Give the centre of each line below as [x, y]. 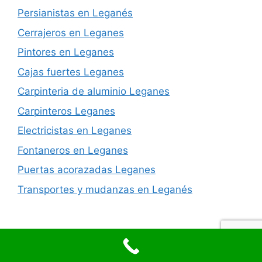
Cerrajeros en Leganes [71, 32]
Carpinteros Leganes [66, 111]
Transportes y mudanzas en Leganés [105, 189]
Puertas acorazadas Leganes [87, 170]
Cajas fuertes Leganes [71, 72]
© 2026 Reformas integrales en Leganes [102, 232]
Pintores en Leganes [66, 52]
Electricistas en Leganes [75, 131]
